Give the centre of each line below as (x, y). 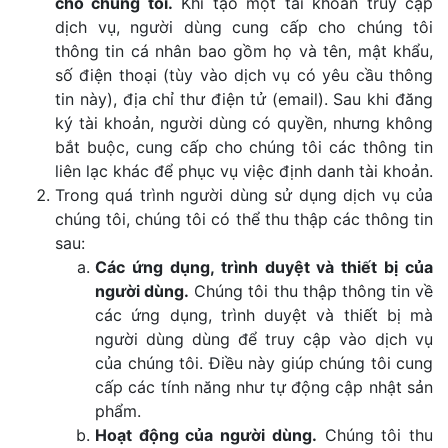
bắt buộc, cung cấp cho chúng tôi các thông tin (244, 147)
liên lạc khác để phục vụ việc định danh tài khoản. (244, 171)
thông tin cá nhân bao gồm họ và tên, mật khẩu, (244, 51)
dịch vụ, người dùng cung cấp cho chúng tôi (244, 27)
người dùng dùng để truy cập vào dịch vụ (264, 339)
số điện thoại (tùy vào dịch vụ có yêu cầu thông (244, 75)
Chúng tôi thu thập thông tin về (311, 291)
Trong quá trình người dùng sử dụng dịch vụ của (244, 195)
